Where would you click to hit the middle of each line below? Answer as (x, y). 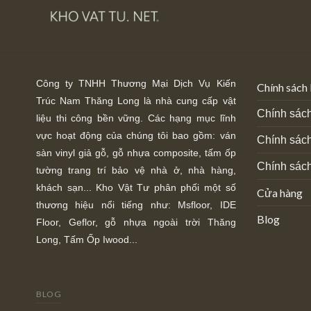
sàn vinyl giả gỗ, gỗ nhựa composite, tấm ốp (136, 153)
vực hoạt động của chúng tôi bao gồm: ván (136, 136)
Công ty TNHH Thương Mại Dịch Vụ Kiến (136, 84)
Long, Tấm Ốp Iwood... (87, 240)
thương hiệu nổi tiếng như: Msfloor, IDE (136, 205)
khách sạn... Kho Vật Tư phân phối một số (136, 188)
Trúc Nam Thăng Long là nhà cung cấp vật (136, 101)
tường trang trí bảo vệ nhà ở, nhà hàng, (136, 170)
